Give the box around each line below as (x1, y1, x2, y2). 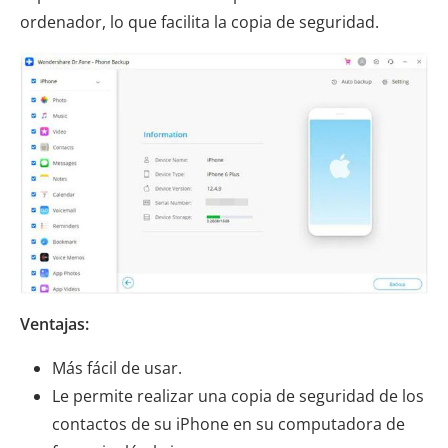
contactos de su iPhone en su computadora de (52, 413, 405, 436)
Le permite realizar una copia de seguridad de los (52, 385, 424, 408)
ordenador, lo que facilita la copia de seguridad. (20, 11, 379, 34)
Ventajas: (20, 313, 89, 336)
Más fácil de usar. (52, 357, 182, 380)
